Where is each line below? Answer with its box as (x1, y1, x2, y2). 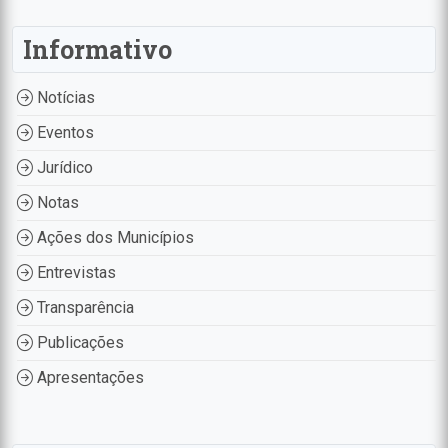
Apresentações (33, 368, 144, 388)
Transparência (33, 298, 134, 318)
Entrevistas (33, 263, 116, 283)
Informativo (23, 33, 172, 67)
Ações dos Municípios (33, 228, 194, 248)
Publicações (33, 333, 124, 353)
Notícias (33, 88, 95, 108)
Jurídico (33, 158, 93, 178)
